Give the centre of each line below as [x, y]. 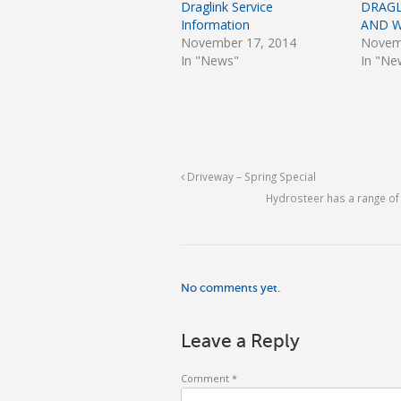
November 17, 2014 [239, 43]
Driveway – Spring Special [250, 177]
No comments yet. [230, 288]
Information [215, 25]
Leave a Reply [240, 341]
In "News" [210, 61]
